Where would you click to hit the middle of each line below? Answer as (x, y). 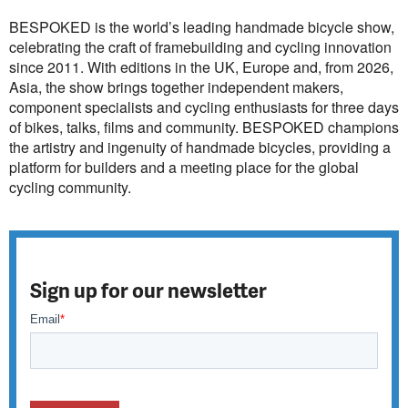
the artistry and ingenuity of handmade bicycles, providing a (200, 147)
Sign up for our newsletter (148, 290)
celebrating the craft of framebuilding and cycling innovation (200, 47)
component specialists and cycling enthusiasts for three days (204, 107)
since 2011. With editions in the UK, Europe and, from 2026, (201, 67)
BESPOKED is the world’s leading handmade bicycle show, (202, 27)
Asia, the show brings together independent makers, (176, 87)
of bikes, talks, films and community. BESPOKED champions (204, 127)
